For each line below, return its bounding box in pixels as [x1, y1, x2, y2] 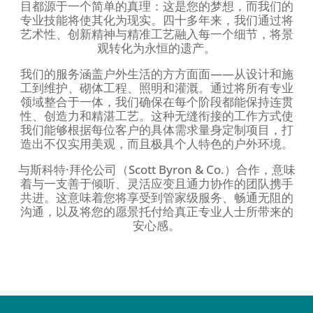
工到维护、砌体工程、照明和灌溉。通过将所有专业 [20, 79, 293, 96]
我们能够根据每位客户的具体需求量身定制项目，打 [20, 121, 293, 138]
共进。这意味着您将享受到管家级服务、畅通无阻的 [20, 189, 293, 205]
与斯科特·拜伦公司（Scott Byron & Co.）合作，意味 [17, 161, 296, 177]
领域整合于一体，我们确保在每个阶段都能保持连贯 [20, 93, 293, 110]
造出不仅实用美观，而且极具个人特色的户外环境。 [20, 135, 293, 152]
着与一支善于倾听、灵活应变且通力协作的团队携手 [20, 175, 293, 191]
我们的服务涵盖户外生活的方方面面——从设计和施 [20, 65, 293, 82]
